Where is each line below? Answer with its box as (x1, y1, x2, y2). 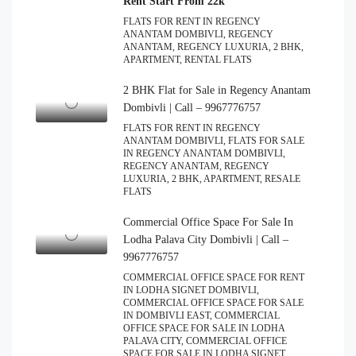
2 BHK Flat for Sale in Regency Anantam (123, 84, 311, 97)
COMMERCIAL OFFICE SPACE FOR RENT (123, 272, 304, 284)
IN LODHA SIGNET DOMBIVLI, (123, 284, 259, 296)
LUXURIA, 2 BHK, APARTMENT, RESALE (123, 173, 300, 185)
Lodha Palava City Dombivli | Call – (123, 234, 288, 246)
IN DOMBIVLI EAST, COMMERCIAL (123, 310, 280, 322)
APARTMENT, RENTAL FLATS (123, 54, 252, 66)
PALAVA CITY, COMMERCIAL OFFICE (123, 335, 287, 347)
